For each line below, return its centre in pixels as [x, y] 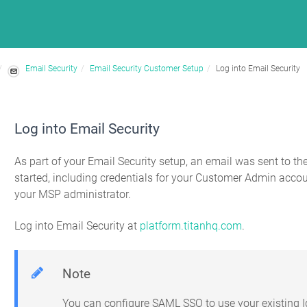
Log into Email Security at [77, 226]
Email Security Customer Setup [146, 69]
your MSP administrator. [73, 194]
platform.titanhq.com [191, 226]
